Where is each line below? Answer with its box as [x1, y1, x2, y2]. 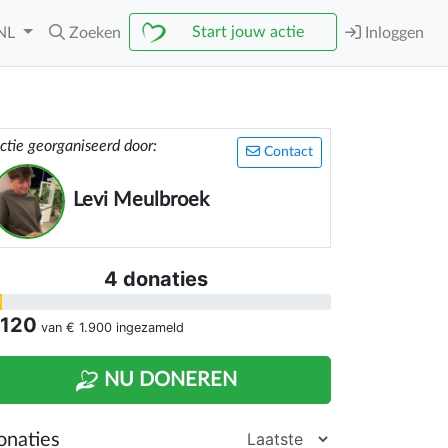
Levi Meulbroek [73, 190, 209, 210]
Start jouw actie [192, 24, 304, 40]
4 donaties [104, 267, 208, 291]
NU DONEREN [99, 370, 237, 390]
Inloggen [361, 25, 424, 41]
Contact [260, 145, 313, 159]
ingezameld [112, 320, 184, 335]
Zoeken [69, 25, 121, 41]
